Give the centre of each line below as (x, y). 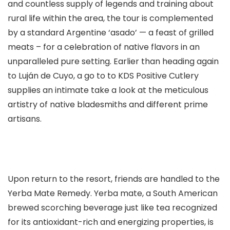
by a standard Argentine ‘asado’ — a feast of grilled (111, 33)
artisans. (25, 119)
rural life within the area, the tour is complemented (110, 18)
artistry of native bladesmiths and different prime (108, 104)
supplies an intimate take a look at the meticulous (108, 90)
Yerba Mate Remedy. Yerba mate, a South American (113, 193)
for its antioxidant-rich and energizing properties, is (111, 222)
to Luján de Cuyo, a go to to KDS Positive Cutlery (103, 76)
